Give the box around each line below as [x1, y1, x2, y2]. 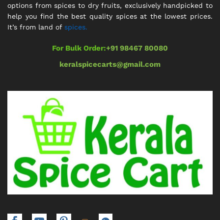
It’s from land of [7, 23, 64, 31]
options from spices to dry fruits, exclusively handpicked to [7, 1, 213, 9]
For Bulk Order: [52, 44, 106, 53]
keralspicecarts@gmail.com [59, 60, 161, 69]
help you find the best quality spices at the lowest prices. [7, 12, 213, 20]
